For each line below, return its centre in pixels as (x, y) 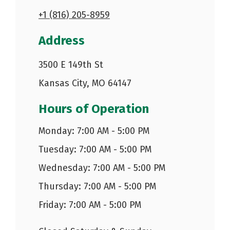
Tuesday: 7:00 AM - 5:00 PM (95, 149)
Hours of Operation (94, 109)
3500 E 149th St (71, 64)
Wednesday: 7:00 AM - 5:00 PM (102, 168)
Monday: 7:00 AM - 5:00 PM (94, 131)
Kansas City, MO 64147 (85, 83)
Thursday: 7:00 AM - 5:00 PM (97, 186)
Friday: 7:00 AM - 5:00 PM (90, 205)
